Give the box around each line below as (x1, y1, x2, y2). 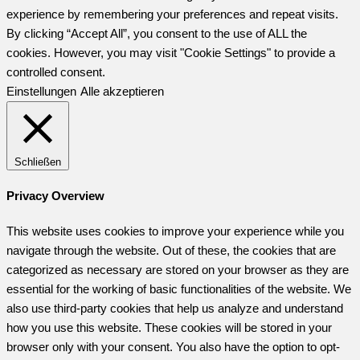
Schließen (14, 155, 61, 168)
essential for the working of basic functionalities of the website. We (6, 281, 351, 296)
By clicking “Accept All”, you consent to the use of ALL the (6, 26, 307, 40)
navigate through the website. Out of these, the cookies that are (6, 243, 336, 257)
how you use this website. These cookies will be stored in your (6, 320, 332, 334)
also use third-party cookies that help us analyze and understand (6, 301, 343, 315)
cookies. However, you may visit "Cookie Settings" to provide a (6, 45, 335, 59)
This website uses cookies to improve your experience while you (6, 223, 344, 238)
